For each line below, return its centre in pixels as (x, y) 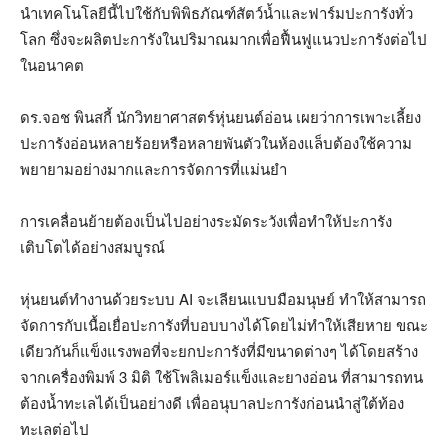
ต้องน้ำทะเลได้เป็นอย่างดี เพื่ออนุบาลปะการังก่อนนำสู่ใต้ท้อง (212, 402)
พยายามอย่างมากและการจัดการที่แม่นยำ (153, 168)
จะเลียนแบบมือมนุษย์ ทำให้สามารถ (311, 298)
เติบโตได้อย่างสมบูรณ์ (92, 246)
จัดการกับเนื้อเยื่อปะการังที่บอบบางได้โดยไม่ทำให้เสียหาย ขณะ (224, 324)
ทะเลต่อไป (54, 428)
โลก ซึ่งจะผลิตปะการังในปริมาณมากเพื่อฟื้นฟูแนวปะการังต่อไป (223, 38)
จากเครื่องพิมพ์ (67, 376)
